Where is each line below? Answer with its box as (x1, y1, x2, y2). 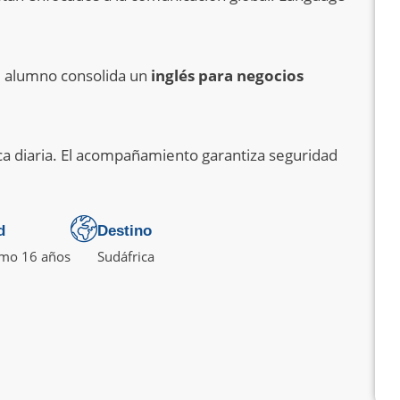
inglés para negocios (151, 64, 304, 86)
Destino (97, 221, 152, 239)
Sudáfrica (97, 246, 154, 265)
